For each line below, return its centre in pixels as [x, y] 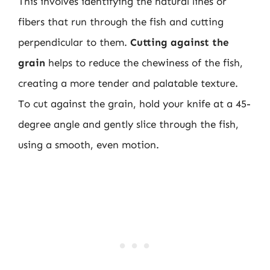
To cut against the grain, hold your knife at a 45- [134, 103]
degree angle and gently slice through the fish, [128, 124]
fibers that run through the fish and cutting [121, 21]
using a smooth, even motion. [89, 144]
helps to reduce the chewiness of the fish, [144, 62]
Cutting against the [180, 42]
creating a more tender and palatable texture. [128, 83]
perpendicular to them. [74, 42]
